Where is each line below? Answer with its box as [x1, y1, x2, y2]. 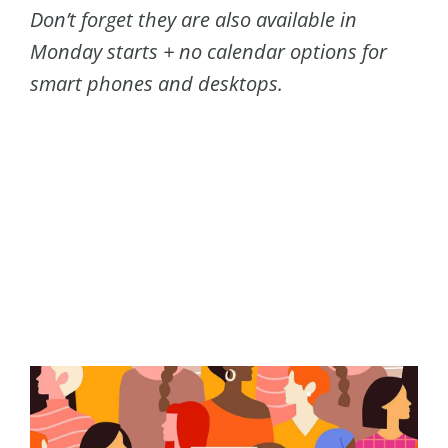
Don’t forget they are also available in [30, 6, 357, 33]
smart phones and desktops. [30, 70, 283, 97]
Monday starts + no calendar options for [30, 38, 387, 65]
